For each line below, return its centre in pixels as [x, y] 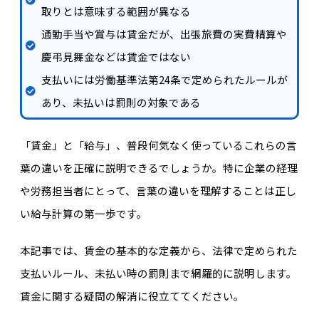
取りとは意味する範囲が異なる [116, 11]
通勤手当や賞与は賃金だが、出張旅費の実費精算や [164, 34]
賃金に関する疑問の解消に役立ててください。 [132, 296]
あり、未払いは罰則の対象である [121, 102]
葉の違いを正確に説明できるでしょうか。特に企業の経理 [158, 168]
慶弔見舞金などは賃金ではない [116, 57]
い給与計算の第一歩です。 [83, 213]
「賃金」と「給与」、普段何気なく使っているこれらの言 [158, 145]
